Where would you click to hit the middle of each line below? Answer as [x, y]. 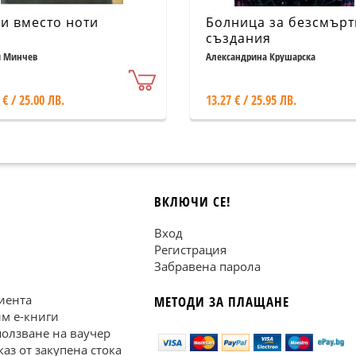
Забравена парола [207, 266]
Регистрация [190, 250]
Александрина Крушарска [261, 56]
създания [238, 38]
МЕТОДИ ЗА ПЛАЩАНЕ [222, 302]
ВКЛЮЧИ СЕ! [193, 201]
